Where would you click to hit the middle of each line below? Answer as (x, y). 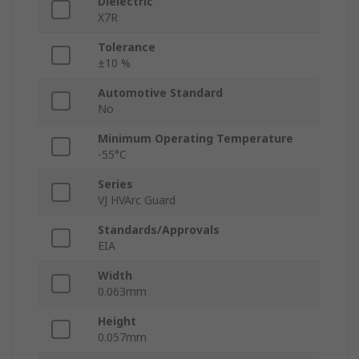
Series (115, 184)
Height (117, 321)
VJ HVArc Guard (137, 200)
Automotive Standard (160, 93)
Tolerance (127, 47)
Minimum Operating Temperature (196, 139)
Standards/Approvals (159, 230)
